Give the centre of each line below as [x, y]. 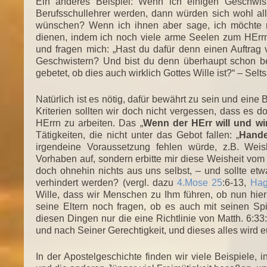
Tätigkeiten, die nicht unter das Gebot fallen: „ [138, 135]
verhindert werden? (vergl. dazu [107, 182]
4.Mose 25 [200, 182]
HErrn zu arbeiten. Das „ [89, 123]
